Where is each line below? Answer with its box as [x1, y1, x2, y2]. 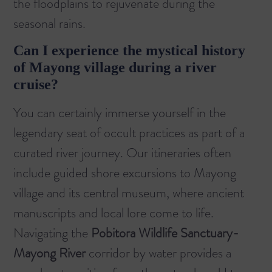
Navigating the [13, 223, 91, 243]
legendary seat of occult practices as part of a [13, 123, 245, 143]
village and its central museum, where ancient [13, 183, 244, 203]
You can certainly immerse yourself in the [13, 103, 226, 123]
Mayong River [13, 243, 86, 263]
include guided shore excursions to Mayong [13, 163, 236, 183]
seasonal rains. [13, 13, 86, 33]
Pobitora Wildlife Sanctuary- [91, 223, 239, 243]
